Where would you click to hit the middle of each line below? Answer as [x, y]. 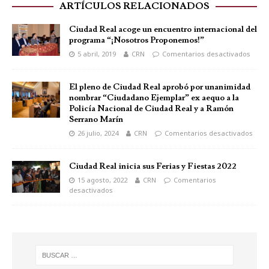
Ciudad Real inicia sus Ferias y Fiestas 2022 [153, 166]
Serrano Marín [96, 119]
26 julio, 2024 [98, 133]
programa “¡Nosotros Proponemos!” [137, 40]
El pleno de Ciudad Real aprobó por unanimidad [160, 87]
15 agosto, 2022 [102, 180]
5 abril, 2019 [97, 53]
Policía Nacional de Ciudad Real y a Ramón [151, 108]
